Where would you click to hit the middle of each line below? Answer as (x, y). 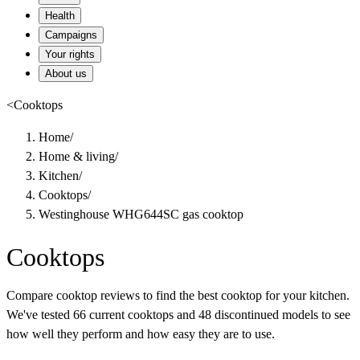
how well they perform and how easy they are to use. (141, 334)
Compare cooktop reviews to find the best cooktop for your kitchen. (178, 296)
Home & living (77, 156)
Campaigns (71, 35)
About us (66, 74)
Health (60, 16)
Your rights (70, 54)
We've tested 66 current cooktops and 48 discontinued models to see (178, 315)
